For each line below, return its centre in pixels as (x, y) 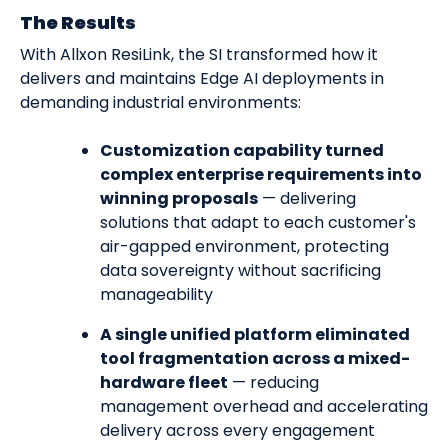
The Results (78, 23)
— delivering (307, 199)
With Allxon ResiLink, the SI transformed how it (199, 55)
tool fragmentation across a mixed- (255, 359)
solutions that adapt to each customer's (258, 223)
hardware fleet (164, 383)
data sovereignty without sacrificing (240, 271)
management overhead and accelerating (264, 407)
